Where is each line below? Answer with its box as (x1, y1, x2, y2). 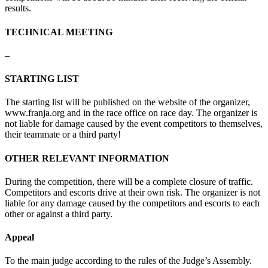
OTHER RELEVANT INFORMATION (5, 153, 169, 163)
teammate (24, 129, 60, 140)
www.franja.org (5, 108, 67, 118)
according (75, 255, 112, 266)
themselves (219, 118, 260, 129)
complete (153, 176, 187, 187)
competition (48, 176, 92, 187)
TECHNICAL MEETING (5, 26, 112, 37)
